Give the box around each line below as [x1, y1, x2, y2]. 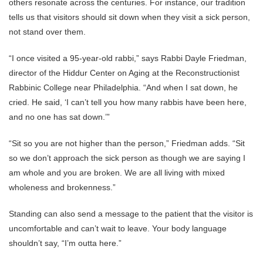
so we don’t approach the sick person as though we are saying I [9, 153, 245, 163]
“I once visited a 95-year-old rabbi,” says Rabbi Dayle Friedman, [9, 53, 247, 63]
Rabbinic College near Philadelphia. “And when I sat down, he [9, 83, 238, 92]
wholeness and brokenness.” [9, 183, 116, 192]
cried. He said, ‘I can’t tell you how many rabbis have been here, [9, 97, 247, 107]
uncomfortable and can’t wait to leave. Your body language [9, 224, 227, 233]
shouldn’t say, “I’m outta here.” [9, 238, 122, 248]
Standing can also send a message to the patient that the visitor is [9, 209, 253, 218]
